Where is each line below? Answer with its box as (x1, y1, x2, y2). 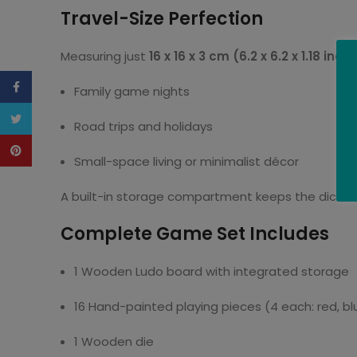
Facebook (32, 79, 91, 95)
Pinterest (32, 143, 86, 159)
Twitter (32, 111, 75, 127)
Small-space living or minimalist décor (74, 153, 299, 170)
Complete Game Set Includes (61, 222, 329, 246)
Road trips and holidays (74, 118, 213, 135)
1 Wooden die (74, 333, 154, 350)
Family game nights (74, 83, 190, 100)
